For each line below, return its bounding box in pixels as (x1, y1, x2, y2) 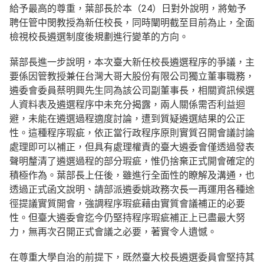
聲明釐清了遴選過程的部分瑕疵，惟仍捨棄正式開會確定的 (9, 156, 255, 167)
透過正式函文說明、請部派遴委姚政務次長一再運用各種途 (9, 184, 255, 195)
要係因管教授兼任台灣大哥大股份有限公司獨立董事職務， (9, 71, 255, 82)
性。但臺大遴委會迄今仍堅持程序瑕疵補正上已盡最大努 (9, 212, 245, 223)
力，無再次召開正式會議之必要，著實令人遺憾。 (9, 226, 217, 237)
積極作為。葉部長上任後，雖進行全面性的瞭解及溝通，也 (9, 170, 255, 181)
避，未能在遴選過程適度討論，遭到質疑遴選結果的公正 (9, 113, 245, 124)
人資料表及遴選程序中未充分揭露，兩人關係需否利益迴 (9, 99, 245, 110)
